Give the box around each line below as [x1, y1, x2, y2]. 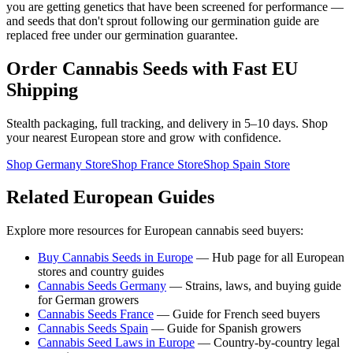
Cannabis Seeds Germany [38, 279, 166, 293]
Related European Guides [6, 187, 214, 208]
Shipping [6, 79, 78, 100]
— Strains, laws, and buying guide [166, 279, 341, 293]
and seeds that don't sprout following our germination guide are [6, 13, 319, 28]
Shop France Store [111, 157, 203, 171]
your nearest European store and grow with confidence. [6, 130, 281, 144]
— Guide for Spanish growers [148, 321, 301, 336]
